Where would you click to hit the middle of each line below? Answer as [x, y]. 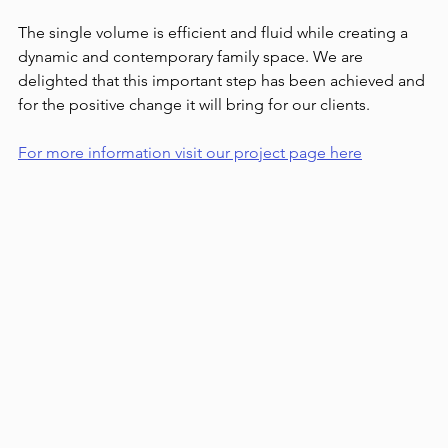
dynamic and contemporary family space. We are [192, 56]
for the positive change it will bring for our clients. [194, 104]
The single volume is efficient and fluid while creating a [215, 32]
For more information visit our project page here [190, 152]
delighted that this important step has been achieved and [223, 80]
